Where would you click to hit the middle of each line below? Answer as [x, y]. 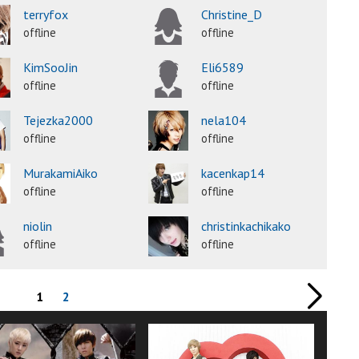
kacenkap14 [233, 173]
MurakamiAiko [60, 173]
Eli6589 [223, 68]
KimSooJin [50, 68]
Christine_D [232, 15]
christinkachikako [246, 226]
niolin [37, 226]
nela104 [224, 121]
